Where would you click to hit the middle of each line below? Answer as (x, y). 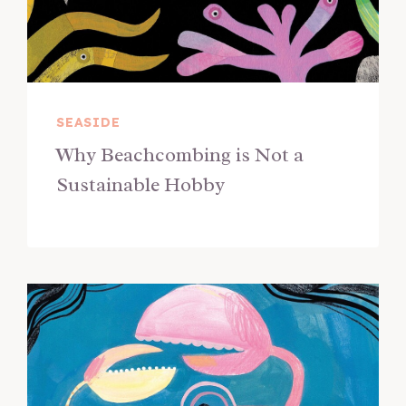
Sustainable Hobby (141, 184)
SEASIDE (88, 122)
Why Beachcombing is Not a (180, 155)
